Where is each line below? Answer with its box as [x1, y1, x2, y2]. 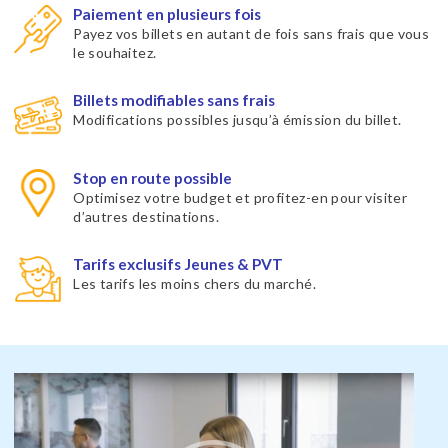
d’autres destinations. [73, 207, 219, 225]
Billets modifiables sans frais [73, 91, 276, 110]
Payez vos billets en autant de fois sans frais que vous [73, 24, 430, 42]
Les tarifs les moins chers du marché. [73, 275, 316, 293]
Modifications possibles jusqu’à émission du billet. [73, 111, 402, 129]
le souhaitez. [73, 43, 157, 61]
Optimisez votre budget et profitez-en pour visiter [73, 188, 408, 206]
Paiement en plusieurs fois [73, 4, 262, 23]
